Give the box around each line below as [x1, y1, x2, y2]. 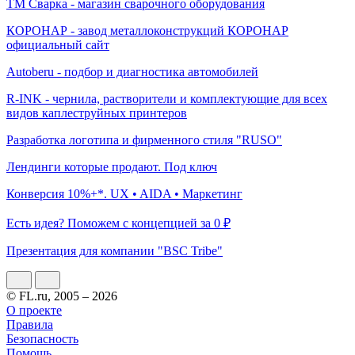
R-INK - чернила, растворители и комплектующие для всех [6, 91, 327, 105]
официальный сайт [6, 37, 109, 52]
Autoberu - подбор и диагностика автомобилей [6, 64, 258, 78]
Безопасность [6, 331, 78, 345]
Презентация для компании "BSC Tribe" [6, 243, 223, 258]
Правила [6, 317, 53, 331]
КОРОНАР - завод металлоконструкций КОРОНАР [6, 23, 288, 37]
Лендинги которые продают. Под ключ [6, 159, 217, 174]
